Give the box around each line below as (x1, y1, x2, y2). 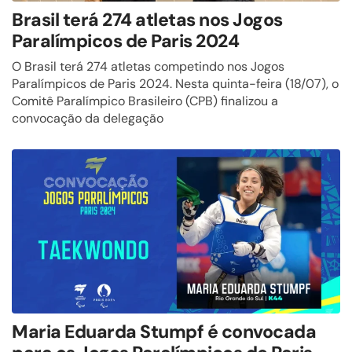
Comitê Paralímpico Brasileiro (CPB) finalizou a (12, 93, 278, 109)
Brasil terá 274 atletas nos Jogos (12, 8, 283, 31)
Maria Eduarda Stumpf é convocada (12, 320, 316, 343)
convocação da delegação (12, 110, 163, 126)
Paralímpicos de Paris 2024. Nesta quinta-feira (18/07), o (12, 75, 339, 92)
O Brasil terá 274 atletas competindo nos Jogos (12, 58, 284, 75)
